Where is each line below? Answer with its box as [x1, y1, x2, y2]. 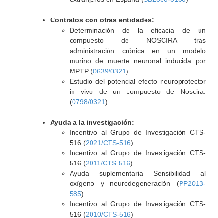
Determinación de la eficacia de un [69, 26, 206, 34]
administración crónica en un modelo [69, 47, 206, 54]
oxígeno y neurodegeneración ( [69, 180, 179, 187]
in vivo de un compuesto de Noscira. [69, 88, 206, 95]
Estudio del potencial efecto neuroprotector [69, 77, 206, 85]
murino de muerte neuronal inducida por [69, 57, 206, 65]
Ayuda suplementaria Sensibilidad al [69, 169, 206, 177]
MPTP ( [69, 67, 93, 75]
